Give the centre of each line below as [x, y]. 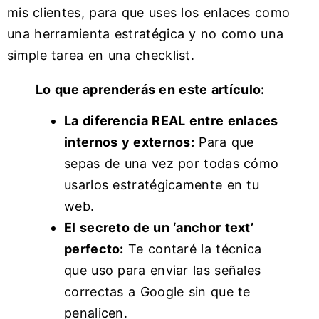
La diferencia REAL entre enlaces [171, 121]
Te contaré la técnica [193, 249]
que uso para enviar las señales [163, 270]
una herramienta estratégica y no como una [146, 33]
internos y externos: [130, 142]
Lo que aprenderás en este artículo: [150, 89]
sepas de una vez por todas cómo [172, 163]
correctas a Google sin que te [157, 292]
